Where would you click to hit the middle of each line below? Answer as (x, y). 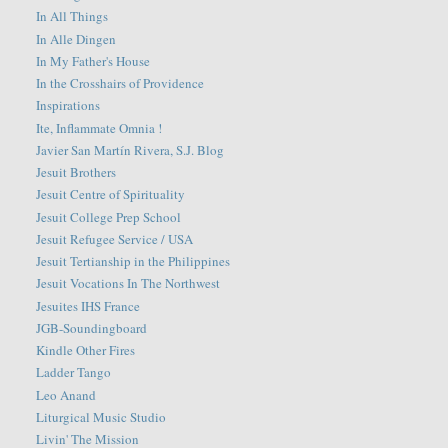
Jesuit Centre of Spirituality (111, 194)
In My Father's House (93, 60)
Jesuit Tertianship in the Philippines (133, 261)
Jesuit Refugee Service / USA (115, 238)
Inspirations (68, 105)
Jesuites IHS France (88, 305)
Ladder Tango (74, 372)
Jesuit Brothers (76, 172)
